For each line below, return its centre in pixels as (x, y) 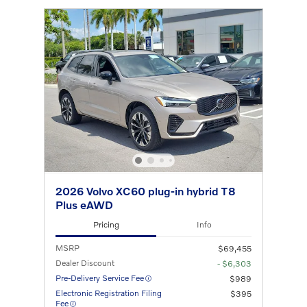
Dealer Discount (85, 263)
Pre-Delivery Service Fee (100, 278)
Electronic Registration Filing (109, 293)
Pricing (106, 225)
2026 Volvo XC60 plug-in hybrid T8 (146, 191)
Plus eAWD (84, 204)
